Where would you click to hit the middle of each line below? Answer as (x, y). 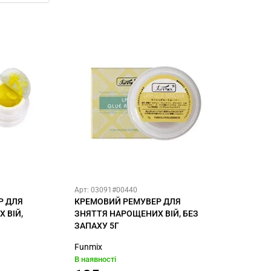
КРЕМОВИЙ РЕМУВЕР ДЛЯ (128, 202)
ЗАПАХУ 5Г (97, 226)
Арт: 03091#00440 (106, 190)
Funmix (88, 247)
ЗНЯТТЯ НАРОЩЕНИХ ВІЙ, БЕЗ (136, 214)
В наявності (95, 260)
